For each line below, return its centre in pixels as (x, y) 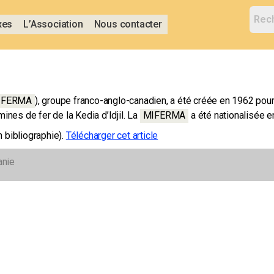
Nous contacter (128, 24)
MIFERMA (164, 115)
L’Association (53, 24)
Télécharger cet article (112, 135)
